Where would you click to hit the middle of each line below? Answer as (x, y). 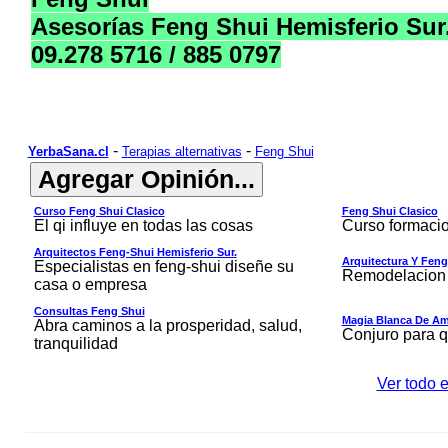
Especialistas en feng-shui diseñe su (163, 266)
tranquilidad (75, 343)
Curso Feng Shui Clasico (99, 211)
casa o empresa (90, 284)
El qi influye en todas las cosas (143, 225)
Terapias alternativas (181, 151)
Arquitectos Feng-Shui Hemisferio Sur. (135, 252)
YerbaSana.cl (68, 151)
